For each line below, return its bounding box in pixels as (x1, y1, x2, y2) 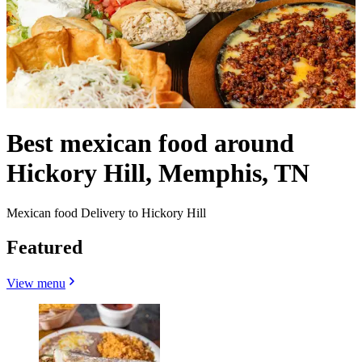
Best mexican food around (6, 128, 294, 158)
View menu (6, 276, 65, 290)
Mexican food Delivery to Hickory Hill (6, 205, 206, 220)
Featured (6, 236, 82, 258)
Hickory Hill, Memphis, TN (6, 158, 309, 188)
